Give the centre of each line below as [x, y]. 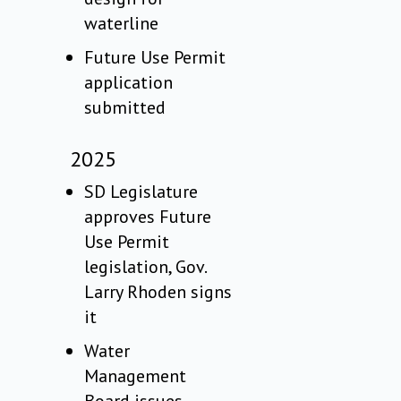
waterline [122, 24]
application [129, 83]
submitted [125, 108]
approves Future [148, 217]
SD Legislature [141, 192]
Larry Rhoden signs [158, 292]
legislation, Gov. [145, 267]
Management [136, 376]
